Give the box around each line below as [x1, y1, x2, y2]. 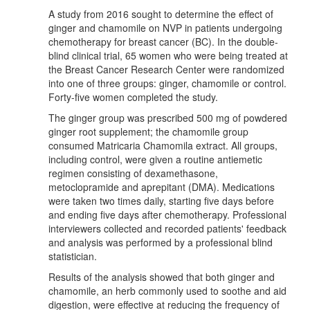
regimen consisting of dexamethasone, [48, 165, 218, 180]
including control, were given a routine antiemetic [48, 152, 262, 166]
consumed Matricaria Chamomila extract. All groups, [48, 138, 277, 152]
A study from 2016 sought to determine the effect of [48, 6, 273, 21]
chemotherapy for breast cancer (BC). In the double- [48, 34, 278, 48]
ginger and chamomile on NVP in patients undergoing [48, 20, 282, 35]
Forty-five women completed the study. [48, 89, 218, 104]
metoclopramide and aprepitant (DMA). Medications [48, 179, 275, 194]
